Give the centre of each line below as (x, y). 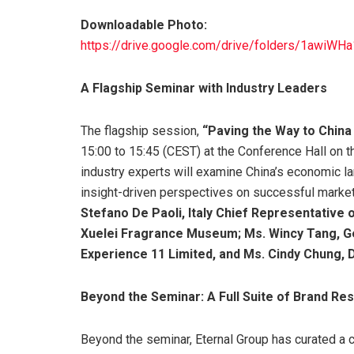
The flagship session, (141, 131)
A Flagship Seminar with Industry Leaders (204, 88)
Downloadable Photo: (144, 25)
